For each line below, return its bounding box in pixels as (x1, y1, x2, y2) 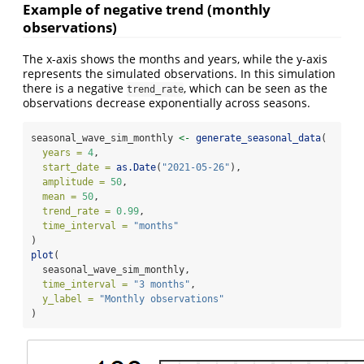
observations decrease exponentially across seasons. (23, 94, 310, 110)
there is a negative (23, 80, 127, 96)
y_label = (42, 292, 93, 305)
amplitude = (42, 175, 105, 188)
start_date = (42, 161, 110, 173)
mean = (42, 190, 76, 202)
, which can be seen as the (184, 80, 327, 96)
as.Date (116, 161, 156, 173)
